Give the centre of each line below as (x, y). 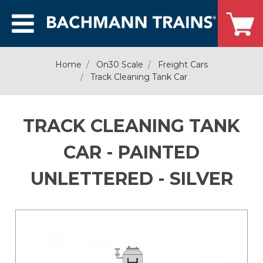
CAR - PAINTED (131, 152)
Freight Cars (183, 65)
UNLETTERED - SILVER (131, 179)
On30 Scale (120, 65)
